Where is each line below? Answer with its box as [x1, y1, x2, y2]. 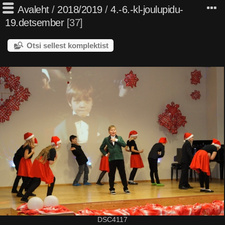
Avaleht [18, 4, 49, 15]
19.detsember [5, 17, 64, 28]
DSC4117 [97, 215, 128, 224]
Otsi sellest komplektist [27, 41, 108, 50]
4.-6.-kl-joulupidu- [110, 4, 183, 15]
